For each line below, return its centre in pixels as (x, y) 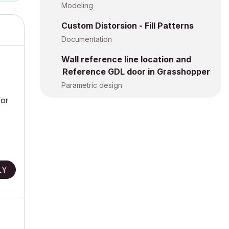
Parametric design (92, 85)
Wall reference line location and (126, 59)
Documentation (87, 39)
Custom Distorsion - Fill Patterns (128, 26)
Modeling (77, 5)
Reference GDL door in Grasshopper (136, 72)
